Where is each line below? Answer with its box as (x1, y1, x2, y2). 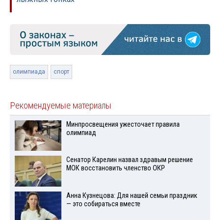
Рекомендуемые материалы (10, 100, 111, 111)
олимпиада (13, 68, 45, 75)
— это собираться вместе (66, 200, 140, 209)
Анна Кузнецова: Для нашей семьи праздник (66, 192, 197, 200)
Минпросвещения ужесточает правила (66, 120, 180, 129)
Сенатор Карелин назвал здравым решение (66, 156, 193, 165)
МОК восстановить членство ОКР (66, 164, 165, 173)
